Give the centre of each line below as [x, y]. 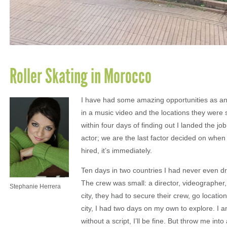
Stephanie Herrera [35, 186]
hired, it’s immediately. [117, 150]
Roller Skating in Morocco [81, 76]
